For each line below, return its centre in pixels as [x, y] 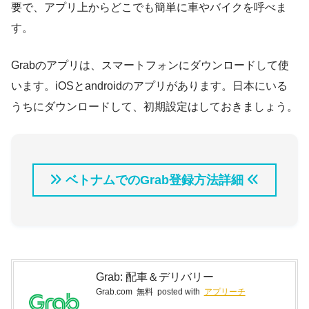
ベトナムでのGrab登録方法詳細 [154, 180]
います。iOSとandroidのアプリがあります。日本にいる [149, 86]
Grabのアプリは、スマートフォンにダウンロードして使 [150, 65]
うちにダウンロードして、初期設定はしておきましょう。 [154, 106]
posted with [178, 292]
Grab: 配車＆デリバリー [154, 277]
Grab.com [114, 292]
